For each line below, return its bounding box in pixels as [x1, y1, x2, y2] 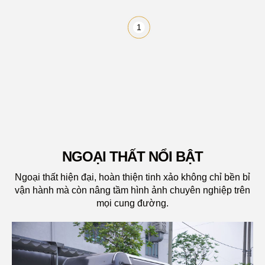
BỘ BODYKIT [5, 142, 95, 159]
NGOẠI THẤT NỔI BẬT [62, 148, 203, 164]
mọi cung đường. [96, 198, 169, 208]
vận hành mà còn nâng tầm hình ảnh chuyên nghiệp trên [15, 185, 250, 195]
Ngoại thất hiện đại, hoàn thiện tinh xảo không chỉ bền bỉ [15, 172, 250, 182]
